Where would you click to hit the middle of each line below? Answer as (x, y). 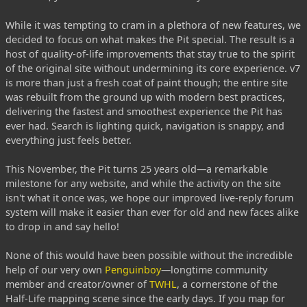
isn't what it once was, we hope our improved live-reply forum (149, 198)
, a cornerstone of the (227, 284)
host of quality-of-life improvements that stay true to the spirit (150, 54)
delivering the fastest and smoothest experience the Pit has (144, 111)
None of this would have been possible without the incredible (149, 255)
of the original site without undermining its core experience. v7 (153, 68)
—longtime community (214, 270)
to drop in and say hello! (62, 226)
